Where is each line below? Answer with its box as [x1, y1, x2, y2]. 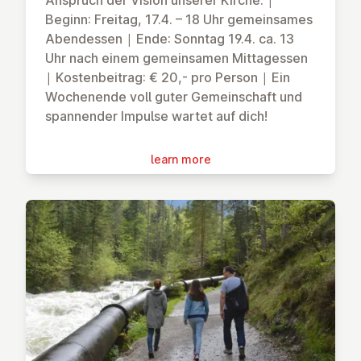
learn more [150, 152, 211, 167]
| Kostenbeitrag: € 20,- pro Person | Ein [45, 69, 290, 86]
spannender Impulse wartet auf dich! [45, 108, 268, 125]
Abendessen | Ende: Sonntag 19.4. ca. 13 [45, 31, 294, 48]
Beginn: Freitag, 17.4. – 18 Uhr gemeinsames [45, 11, 313, 28]
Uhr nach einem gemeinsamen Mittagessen [45, 50, 308, 67]
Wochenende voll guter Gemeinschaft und [45, 89, 302, 106]
